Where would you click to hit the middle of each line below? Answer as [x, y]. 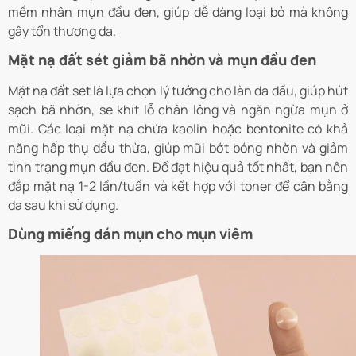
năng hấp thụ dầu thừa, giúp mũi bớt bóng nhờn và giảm [178, 148]
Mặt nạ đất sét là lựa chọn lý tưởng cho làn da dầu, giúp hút [178, 91]
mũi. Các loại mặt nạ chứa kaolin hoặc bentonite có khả [178, 129]
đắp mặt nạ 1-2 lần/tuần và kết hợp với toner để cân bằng [178, 186]
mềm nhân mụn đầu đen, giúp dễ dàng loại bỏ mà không [178, 12]
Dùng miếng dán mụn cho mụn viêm [130, 234]
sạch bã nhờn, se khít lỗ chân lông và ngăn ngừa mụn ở [178, 110]
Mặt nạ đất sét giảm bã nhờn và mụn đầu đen [162, 60]
